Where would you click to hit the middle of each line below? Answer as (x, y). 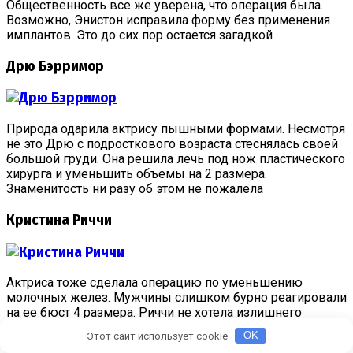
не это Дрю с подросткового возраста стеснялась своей (172, 144)
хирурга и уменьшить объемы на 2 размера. (137, 174)
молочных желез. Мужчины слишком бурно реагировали (176, 298)
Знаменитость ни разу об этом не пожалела (135, 189)
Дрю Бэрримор (55, 66)
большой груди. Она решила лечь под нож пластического (176, 159)
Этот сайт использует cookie (158, 336)
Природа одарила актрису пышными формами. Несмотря (176, 129)
